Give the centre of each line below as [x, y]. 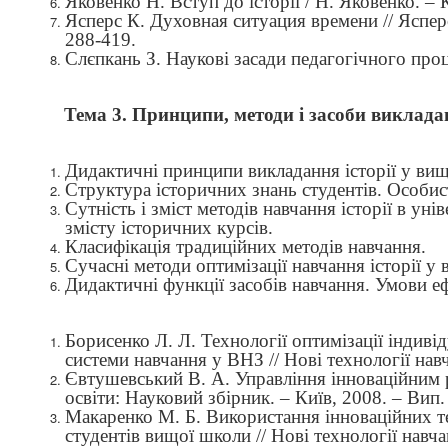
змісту [93, 227]
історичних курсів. [197, 227]
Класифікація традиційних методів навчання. [245, 246]
